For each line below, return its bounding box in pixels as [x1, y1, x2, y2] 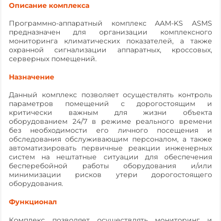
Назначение [9, 72, 54, 81]
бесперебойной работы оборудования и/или [9, 161, 212, 171]
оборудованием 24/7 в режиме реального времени [9, 117, 212, 126]
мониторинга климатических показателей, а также [9, 37, 212, 46]
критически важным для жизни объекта [9, 108, 212, 117]
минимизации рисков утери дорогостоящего [9, 170, 212, 180]
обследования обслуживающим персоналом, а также [9, 135, 212, 144]
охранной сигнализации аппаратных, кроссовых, [9, 45, 212, 55]
